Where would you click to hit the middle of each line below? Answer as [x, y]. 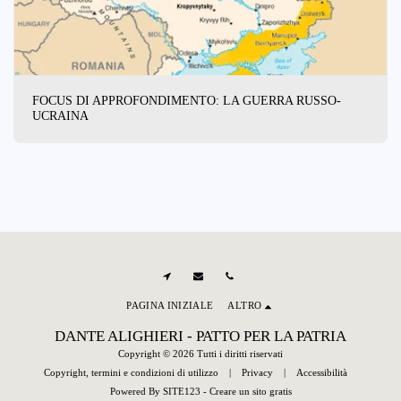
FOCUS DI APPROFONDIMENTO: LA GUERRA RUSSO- [187, 100]
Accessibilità [321, 373]
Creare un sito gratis [250, 392]
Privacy [257, 373]
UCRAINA [60, 115]
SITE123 [181, 392]
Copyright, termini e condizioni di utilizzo [131, 373]
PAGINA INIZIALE [170, 306]
